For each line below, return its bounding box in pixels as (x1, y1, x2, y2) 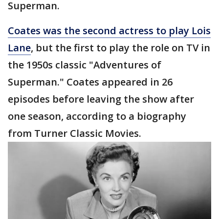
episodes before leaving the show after (8, 92, 194, 106)
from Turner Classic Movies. (8, 127, 141, 140)
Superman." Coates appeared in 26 (8, 75, 173, 89)
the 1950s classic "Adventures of (8, 58, 161, 72)
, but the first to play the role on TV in (31, 41, 210, 55)
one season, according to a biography (8, 109, 186, 123)
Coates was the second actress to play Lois (8, 24, 211, 38)
